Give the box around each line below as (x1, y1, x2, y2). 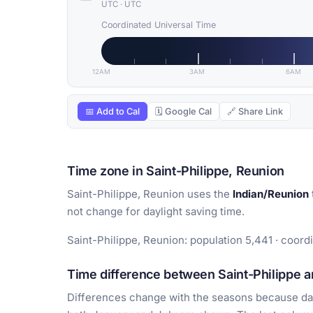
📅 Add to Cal (85, 106, 140, 117)
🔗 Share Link (227, 106, 283, 117)
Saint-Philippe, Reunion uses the (67, 187, 233, 201)
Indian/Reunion (233, 187, 309, 201)
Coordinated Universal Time (101, 20, 216, 31)
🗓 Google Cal (155, 106, 212, 117)
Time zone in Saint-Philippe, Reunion (67, 163, 285, 179)
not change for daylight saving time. (67, 205, 245, 219)
